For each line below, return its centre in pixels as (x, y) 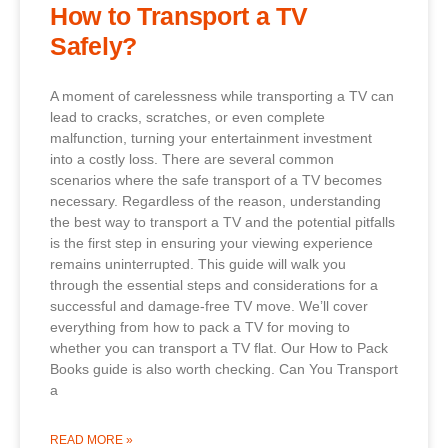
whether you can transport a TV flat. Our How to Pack (219, 348)
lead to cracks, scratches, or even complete (187, 117)
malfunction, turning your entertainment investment (211, 138)
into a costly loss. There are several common (192, 159)
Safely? (93, 46)
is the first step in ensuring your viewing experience (211, 243)
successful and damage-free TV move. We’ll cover (209, 306)
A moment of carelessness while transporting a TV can (222, 96)
